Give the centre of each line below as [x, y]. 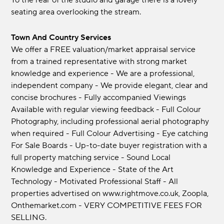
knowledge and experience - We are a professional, [103, 74]
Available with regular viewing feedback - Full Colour [106, 110]
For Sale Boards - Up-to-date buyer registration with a [109, 146]
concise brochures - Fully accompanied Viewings [99, 98]
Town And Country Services [63, 38]
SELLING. [29, 218]
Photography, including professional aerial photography [110, 122]
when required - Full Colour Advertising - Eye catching [110, 134]
